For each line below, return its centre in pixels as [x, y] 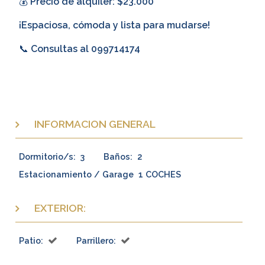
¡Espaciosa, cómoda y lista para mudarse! [114, 25]
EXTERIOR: [60, 208]
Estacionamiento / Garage [76, 174]
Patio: [31, 240]
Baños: [118, 156]
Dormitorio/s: [47, 156]
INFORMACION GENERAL [95, 124]
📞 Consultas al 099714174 [80, 49]
